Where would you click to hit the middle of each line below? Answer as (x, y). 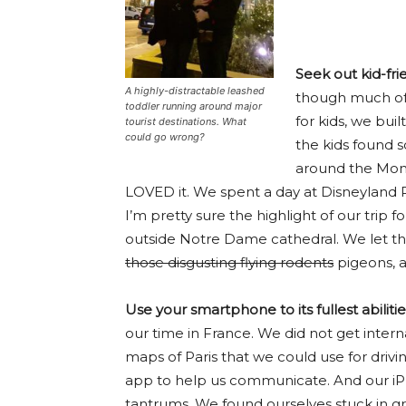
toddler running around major (193, 106)
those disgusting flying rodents (229, 262)
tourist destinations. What (186, 121)
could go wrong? (165, 136)
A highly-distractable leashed (195, 90)
